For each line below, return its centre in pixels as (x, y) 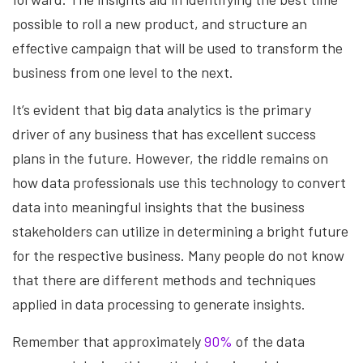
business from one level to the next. (123, 72)
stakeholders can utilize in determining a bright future (180, 231)
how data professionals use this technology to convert (179, 182)
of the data (269, 341)
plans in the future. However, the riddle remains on (170, 158)
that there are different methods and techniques (164, 279)
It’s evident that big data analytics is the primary (162, 109)
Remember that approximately (108, 341)
